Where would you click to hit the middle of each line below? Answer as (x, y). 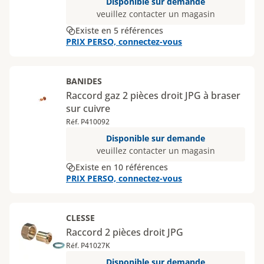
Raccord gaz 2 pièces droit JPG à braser (153, 95)
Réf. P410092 (88, 122)
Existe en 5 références (119, 30)
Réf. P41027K (88, 245)
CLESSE (80, 218)
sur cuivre (88, 108)
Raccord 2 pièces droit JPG (125, 232)
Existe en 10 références (122, 167)
